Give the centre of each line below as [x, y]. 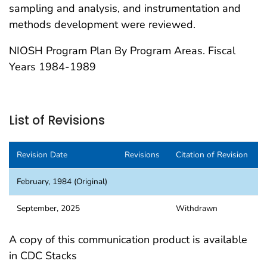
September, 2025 [48, 208]
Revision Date [42, 154]
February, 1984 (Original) [62, 181]
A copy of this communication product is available [128, 239]
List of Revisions [57, 121]
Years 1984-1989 [52, 66]
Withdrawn [196, 208]
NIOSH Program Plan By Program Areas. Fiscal [122, 50]
